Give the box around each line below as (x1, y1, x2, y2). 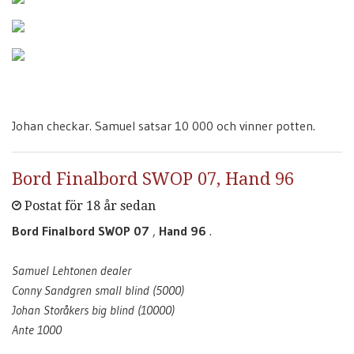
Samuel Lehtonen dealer (12, 262, 131, 278)
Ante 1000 (12, 322, 62, 337)
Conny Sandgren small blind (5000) (12, 282, 184, 298)
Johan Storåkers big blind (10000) (12, 302, 175, 318)
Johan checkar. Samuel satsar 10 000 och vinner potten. (12, 118, 315, 134)
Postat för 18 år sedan (21, 198, 156, 213)
